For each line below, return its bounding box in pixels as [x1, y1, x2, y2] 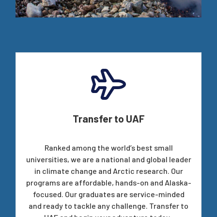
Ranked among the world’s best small [44, 142, 173, 152]
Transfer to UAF [72, 112, 145, 124]
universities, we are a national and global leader [26, 154, 191, 164]
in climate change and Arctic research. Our [34, 166, 183, 175]
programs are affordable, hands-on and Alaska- [26, 177, 191, 187]
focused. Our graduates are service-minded [32, 189, 185, 199]
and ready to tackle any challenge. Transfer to [29, 201, 188, 210]
